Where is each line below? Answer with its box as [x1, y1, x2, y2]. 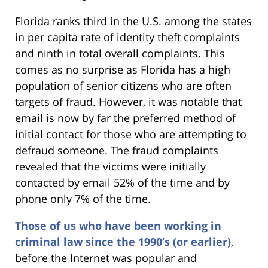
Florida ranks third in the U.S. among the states [15, 14, 252, 29]
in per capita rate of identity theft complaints [15, 30, 240, 45]
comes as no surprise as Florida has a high [15, 62, 230, 77]
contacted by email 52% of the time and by [15, 175, 230, 190]
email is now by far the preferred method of [15, 111, 236, 126]
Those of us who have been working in [15, 218, 221, 233]
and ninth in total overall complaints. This [15, 46, 225, 61]
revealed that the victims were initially [15, 159, 206, 174]
